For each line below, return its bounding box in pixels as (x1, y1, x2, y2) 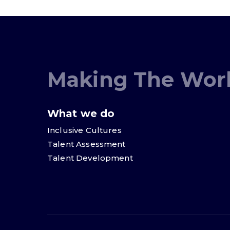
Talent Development (47, 152, 133, 163)
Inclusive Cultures (47, 125, 122, 135)
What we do (47, 107, 115, 120)
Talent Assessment (47, 139, 126, 149)
